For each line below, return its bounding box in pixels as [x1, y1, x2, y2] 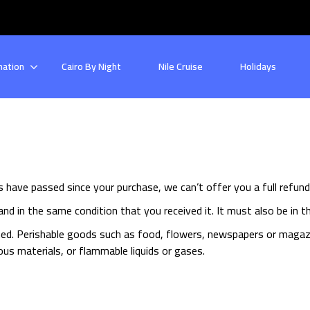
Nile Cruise [158, 57, 203, 75]
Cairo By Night [62, 57, 121, 75]
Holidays [240, 57, 276, 75]
